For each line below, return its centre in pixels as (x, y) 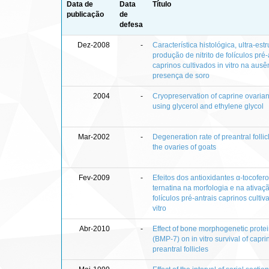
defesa (131, 24)
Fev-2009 (94, 177)
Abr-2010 (95, 228)
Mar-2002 (94, 137)
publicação (85, 14)
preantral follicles (180, 249)
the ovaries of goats (184, 147)
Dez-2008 (94, 45)
